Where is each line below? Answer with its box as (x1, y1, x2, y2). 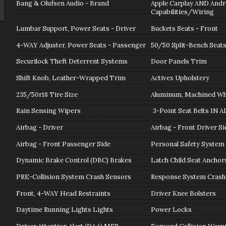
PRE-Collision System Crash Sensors (16, 172, 131, 181)
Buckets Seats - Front (150, 24, 218, 33)
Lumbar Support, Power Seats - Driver (16, 24, 136, 33)
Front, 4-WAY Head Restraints (16, 189, 110, 198)
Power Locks (150, 205, 192, 214)
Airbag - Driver (16, 123, 63, 132)
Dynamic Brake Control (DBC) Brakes (16, 156, 132, 165)
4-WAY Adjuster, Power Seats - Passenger (16, 40, 146, 49)
